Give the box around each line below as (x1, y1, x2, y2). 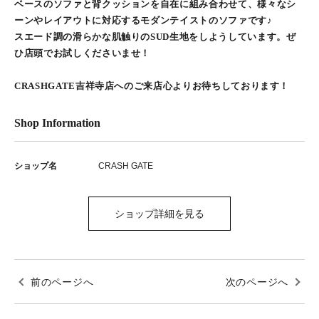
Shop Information (14, 117, 100, 129)
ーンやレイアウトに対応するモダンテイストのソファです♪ (14, 15, 273, 26)
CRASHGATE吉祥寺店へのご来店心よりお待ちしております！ (14, 80, 290, 91)
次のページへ (225, 276, 288, 288)
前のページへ (31, 276, 94, 288)
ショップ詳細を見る (115, 208, 204, 219)
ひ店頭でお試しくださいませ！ (14, 48, 151, 58)
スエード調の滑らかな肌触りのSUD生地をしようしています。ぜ (14, 31, 296, 42)
